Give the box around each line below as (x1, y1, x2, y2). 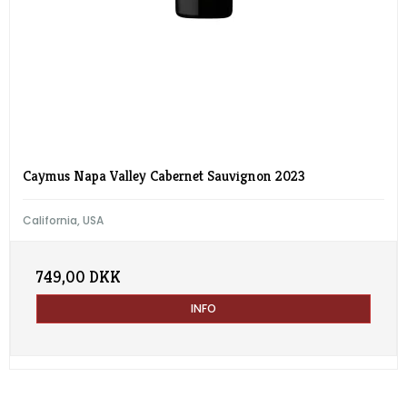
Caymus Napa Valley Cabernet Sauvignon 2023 (23, 167, 305, 186)
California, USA (23, 213, 104, 229)
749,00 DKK (36, 267, 121, 288)
